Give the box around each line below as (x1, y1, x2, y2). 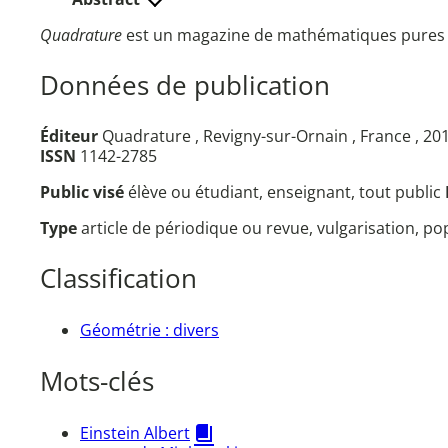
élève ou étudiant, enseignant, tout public (128, 181, 445, 204)
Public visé (40, 181, 128, 204)
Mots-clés (40, 364, 154, 400)
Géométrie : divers (80, 318, 219, 341)
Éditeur (40, 125, 98, 148)
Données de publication (40, 67, 330, 103)
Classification (40, 261, 197, 297)
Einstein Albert (80, 421, 190, 444)
